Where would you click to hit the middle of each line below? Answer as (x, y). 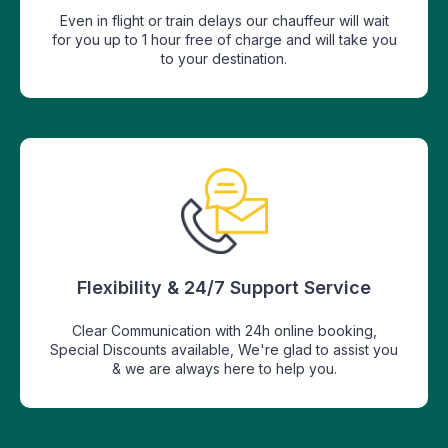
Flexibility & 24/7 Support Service (224, 287)
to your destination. (224, 58)
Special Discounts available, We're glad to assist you (224, 349)
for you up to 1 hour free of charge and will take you (224, 39)
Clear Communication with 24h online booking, (224, 330)
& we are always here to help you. (224, 368)
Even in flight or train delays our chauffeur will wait (224, 20)
